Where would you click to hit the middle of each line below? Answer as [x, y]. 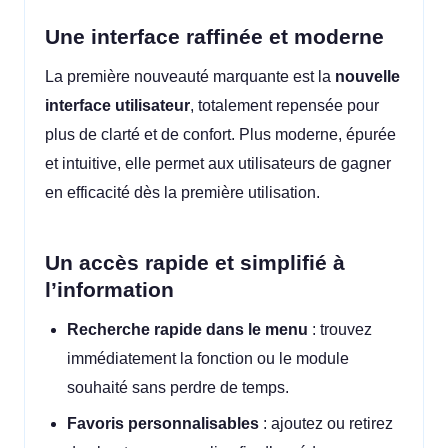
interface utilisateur [117, 106]
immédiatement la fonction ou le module [208, 359]
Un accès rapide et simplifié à [195, 262]
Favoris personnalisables [163, 423]
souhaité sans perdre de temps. [178, 388]
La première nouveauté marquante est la [190, 77]
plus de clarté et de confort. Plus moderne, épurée [220, 135]
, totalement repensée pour [284, 106]
